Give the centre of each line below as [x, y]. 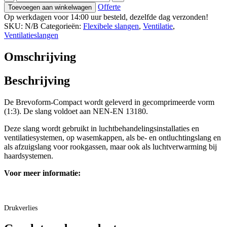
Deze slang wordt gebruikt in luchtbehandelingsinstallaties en [102, 128]
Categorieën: [62, 26]
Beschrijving [37, 80]
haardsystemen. [29, 156]
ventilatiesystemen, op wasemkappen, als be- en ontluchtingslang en [112, 137]
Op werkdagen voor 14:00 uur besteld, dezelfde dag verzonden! [106, 17]
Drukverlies [21, 208]
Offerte [109, 7]
